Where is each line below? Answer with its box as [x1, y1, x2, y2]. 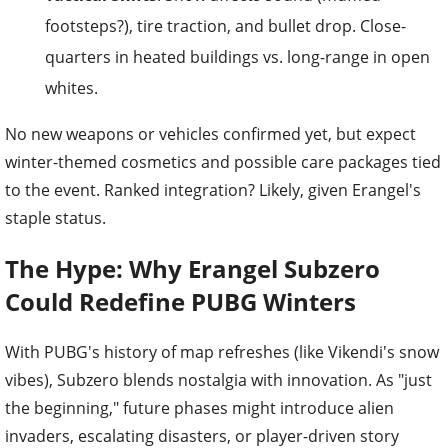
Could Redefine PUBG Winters [5, 285, 356, 319]
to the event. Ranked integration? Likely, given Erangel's [5, 179, 421, 202]
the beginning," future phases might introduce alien [5, 397, 394, 420]
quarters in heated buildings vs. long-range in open [45, 46, 430, 69]
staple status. [5, 207, 106, 230]
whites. [45, 77, 98, 100]
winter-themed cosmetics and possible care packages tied [5, 151, 441, 174]
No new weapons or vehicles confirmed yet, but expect [5, 123, 416, 146]
